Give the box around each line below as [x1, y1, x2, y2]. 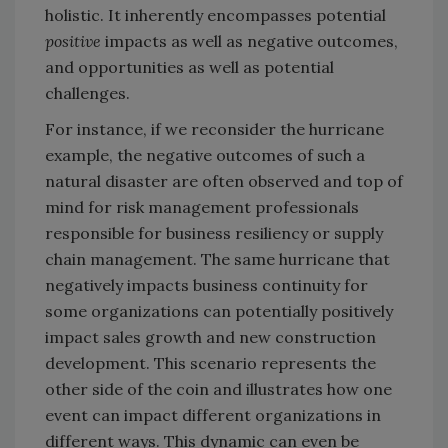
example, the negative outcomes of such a [45, 145, 365, 166]
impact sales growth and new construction [45, 327, 376, 348]
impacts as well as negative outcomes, [105, 31, 398, 52]
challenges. [45, 83, 130, 104]
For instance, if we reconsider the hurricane [45, 119, 384, 140]
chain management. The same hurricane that [45, 249, 390, 270]
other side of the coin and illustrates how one [45, 379, 392, 400]
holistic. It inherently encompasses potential [45, 5, 386, 26]
